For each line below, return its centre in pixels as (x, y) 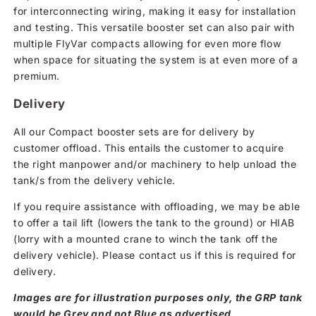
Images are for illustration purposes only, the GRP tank (158, 297)
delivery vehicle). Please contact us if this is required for (155, 255)
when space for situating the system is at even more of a (156, 59)
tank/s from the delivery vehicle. (95, 180)
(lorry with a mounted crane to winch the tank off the (146, 238)
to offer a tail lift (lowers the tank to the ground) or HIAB (154, 222)
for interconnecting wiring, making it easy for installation (155, 11)
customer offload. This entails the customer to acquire (149, 147)
